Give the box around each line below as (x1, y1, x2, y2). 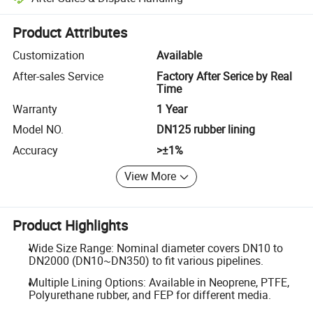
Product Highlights (13, 215, 129, 235)
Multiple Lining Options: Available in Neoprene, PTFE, (28, 275, 289, 291)
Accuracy (13, 142, 59, 158)
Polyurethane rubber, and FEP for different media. (28, 287, 271, 303)
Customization (13, 48, 85, 64)
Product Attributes (13, 23, 128, 43)
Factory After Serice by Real (156, 68, 292, 84)
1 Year (156, 101, 187, 117)
